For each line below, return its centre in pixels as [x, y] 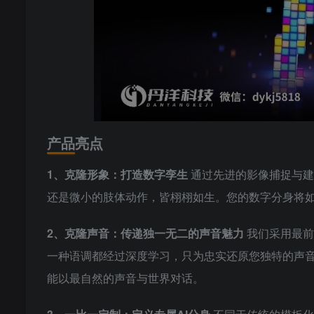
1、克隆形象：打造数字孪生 [119, 174]
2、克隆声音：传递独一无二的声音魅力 [147, 233]
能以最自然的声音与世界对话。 [125, 278]
